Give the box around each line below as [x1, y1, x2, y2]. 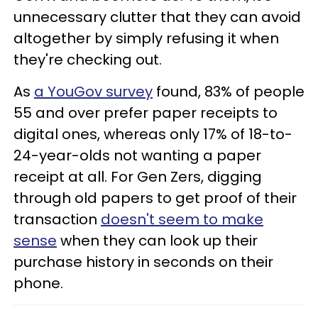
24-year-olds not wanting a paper [13, 146, 261, 165]
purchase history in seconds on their [13, 252, 273, 272]
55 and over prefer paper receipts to [13, 103, 278, 123]
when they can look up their [57, 231, 258, 251]
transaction [13, 209, 101, 229]
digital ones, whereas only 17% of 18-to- [13, 124, 292, 144]
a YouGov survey [34, 82, 153, 102]
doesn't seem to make [101, 209, 263, 229]
